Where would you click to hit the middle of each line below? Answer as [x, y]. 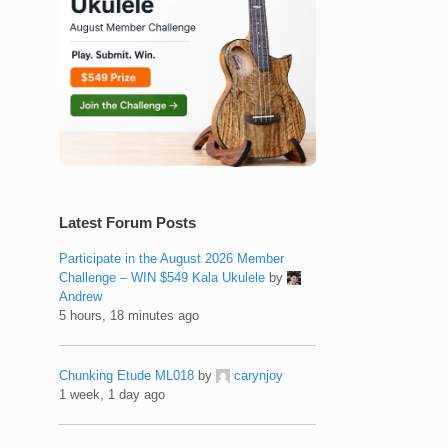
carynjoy [259, 375]
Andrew [81, 296]
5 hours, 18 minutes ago [129, 315]
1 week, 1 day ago [112, 394]
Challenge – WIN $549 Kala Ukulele [162, 277]
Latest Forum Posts [128, 222]
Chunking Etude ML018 [127, 375]
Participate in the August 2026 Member [172, 258]
